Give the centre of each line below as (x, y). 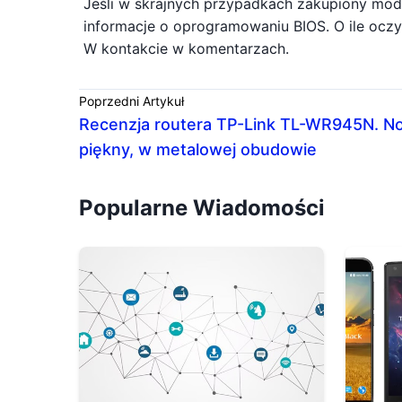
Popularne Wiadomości (202, 208)
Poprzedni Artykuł (131, 101)
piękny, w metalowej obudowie (198, 149)
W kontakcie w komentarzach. (186, 48)
